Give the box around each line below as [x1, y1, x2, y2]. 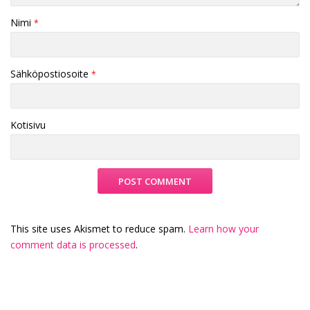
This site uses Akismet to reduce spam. [10, 221, 188, 235]
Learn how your [188, 221, 259, 235]
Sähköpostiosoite [10, 66, 91, 80]
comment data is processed [10, 237, 136, 251]
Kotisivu [10, 118, 46, 131]
